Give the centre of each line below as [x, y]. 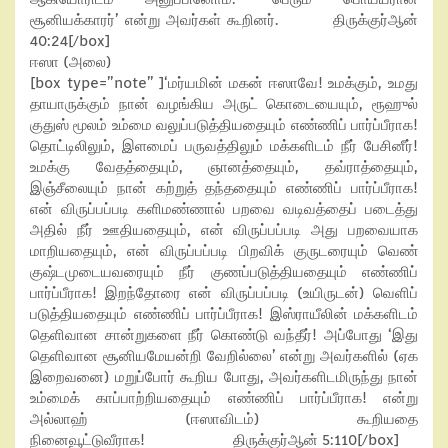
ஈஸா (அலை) [71, 62]
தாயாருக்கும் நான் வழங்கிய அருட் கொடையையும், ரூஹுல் [224, 104]
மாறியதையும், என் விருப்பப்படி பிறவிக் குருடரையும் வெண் [224, 251]
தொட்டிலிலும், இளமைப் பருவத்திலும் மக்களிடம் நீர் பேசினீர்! [224, 146]
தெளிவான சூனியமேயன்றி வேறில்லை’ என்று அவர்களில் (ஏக [224, 356]
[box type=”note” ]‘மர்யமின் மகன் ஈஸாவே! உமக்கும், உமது [224, 83]
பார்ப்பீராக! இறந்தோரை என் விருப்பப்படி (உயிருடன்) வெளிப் [224, 293]
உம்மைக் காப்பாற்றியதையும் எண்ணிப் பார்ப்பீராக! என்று [224, 398]
